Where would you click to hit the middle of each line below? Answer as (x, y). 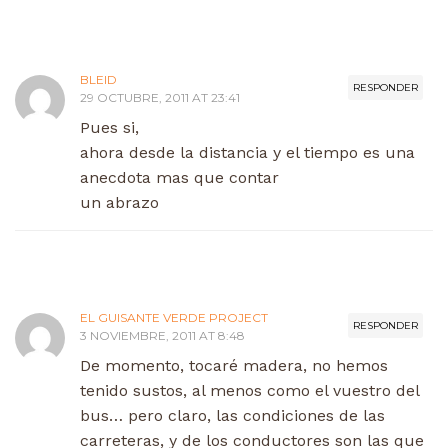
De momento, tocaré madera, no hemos (234, 365)
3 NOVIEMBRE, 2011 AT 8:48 (162, 335)
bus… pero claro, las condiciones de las (232, 415)
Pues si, (109, 127)
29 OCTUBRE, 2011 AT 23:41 (160, 97)
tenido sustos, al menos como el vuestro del (249, 390)
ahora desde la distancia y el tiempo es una (247, 152)
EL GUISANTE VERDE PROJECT (174, 317)
